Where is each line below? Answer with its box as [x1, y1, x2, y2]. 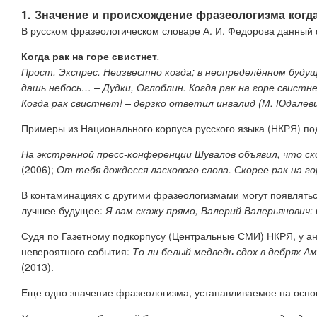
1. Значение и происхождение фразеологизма [21, 6, 289, 23]
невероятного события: [21, 243, 132, 258]
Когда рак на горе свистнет [21, 48, 157, 63]
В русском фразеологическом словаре [21, 23, 203, 38]
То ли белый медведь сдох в [132, 243, 265, 258]
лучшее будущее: [21, 202, 103, 217]
